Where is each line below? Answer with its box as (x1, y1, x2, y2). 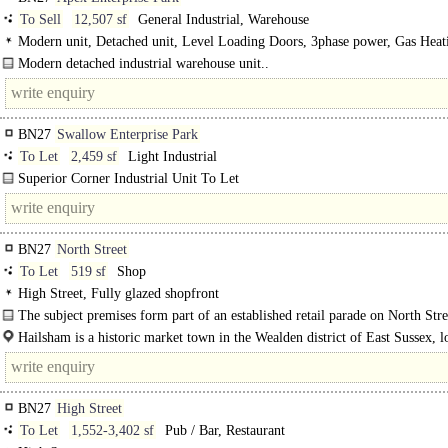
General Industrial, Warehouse (134, 12, 309, 27)
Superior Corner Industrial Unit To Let (18, 171, 239, 186)
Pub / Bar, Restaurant (161, 423, 285, 438)
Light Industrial (124, 149, 217, 164)
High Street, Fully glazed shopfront (18, 286, 219, 301)
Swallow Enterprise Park (57, 127, 198, 142)
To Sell (20, 12, 61, 27)
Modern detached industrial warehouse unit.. (18, 56, 269, 71)
